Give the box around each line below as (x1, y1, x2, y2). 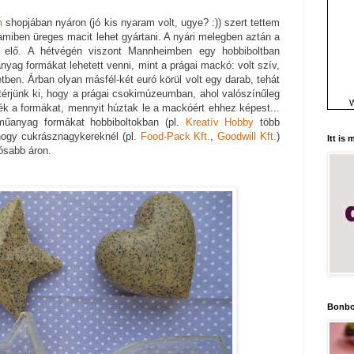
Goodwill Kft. (217, 130, 277, 143)
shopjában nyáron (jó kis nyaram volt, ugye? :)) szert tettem (2, 17, 281, 29)
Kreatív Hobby (185, 116, 254, 129)
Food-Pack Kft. (140, 130, 211, 143)
